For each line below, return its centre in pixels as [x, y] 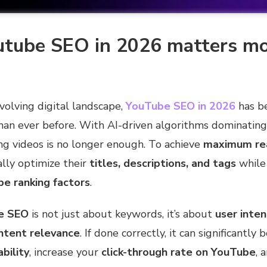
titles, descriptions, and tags [162, 163]
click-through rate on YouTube [178, 252]
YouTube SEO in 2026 [180, 106]
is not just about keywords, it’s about [122, 214]
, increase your [65, 252]
